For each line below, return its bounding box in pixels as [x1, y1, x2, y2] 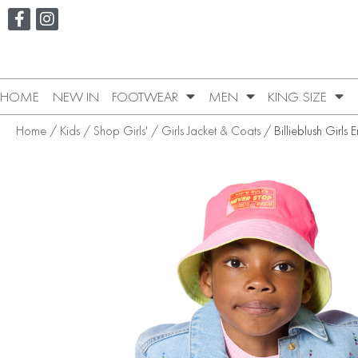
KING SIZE [268, 87, 328, 105]
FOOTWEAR [112, 87, 179, 105]
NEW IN [52, 87, 99, 105]
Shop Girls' [93, 121, 148, 139]
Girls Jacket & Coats [161, 121, 261, 139]
